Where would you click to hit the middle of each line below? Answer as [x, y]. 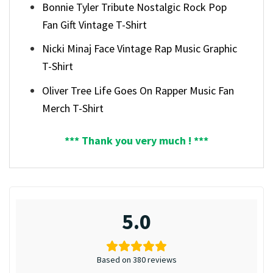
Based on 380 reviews [136, 259]
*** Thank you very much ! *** [136, 140]
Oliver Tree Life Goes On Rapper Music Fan [138, 91]
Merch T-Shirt [73, 108]
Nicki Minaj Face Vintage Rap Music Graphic [140, 49]
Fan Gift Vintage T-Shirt [95, 24]
